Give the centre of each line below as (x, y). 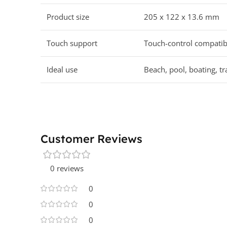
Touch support (72, 43)
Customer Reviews (91, 139)
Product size (68, 17)
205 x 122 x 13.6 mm (182, 17)
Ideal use (62, 70)
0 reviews (67, 168)
